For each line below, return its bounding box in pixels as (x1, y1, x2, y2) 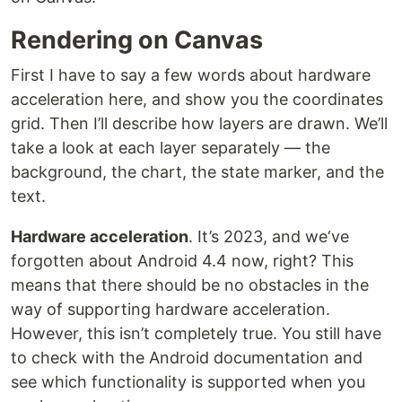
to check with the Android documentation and (11, 348, 363, 368)
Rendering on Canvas (11, 25, 263, 56)
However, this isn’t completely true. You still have (11, 324, 381, 344)
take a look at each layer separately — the (11, 138, 330, 158)
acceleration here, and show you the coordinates (11, 90, 383, 109)
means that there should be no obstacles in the (11, 275, 369, 295)
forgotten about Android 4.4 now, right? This (11, 251, 354, 271)
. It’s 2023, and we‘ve (188, 227, 349, 247)
